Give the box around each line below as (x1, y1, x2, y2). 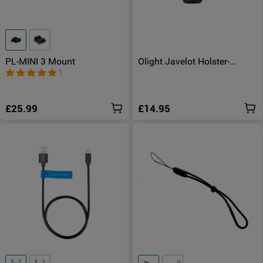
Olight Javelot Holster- (138, 56, 230, 68)
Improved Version (138, 66, 211, 77)
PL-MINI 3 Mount (5, 56, 75, 68)
